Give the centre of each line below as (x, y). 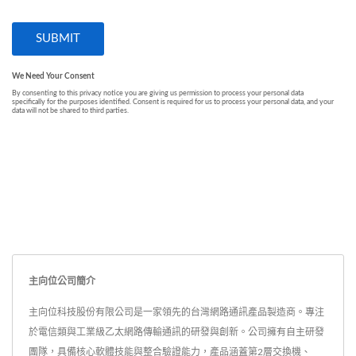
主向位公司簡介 (62, 281)
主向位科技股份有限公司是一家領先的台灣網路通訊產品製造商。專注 (176, 313)
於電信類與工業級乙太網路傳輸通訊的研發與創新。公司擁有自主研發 (176, 333)
